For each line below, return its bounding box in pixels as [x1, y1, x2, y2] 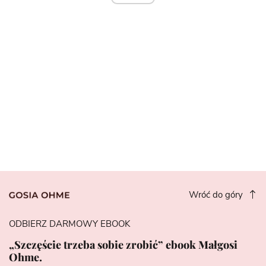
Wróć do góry [189, 190, 245, 199]
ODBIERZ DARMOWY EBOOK [9, 219, 130, 229]
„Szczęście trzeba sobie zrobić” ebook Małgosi [9, 237, 237, 252]
